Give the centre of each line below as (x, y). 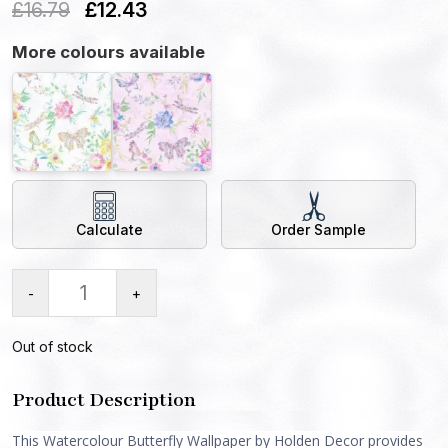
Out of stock (52, 346)
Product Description (104, 399)
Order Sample (319, 229)
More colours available (108, 51)
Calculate (110, 229)
